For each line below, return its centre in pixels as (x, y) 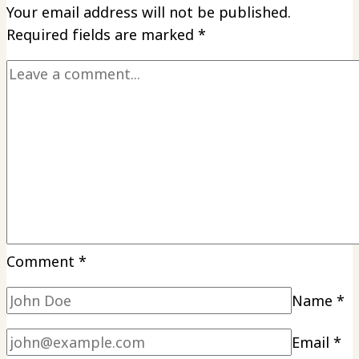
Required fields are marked (102, 35)
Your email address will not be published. (149, 12)
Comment (42, 262)
